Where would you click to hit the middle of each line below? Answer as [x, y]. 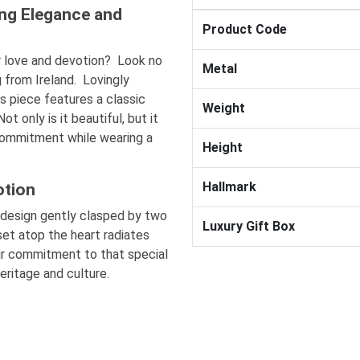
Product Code [245, 29]
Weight [224, 108]
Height [223, 147]
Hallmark [229, 186]
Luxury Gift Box [249, 226]
